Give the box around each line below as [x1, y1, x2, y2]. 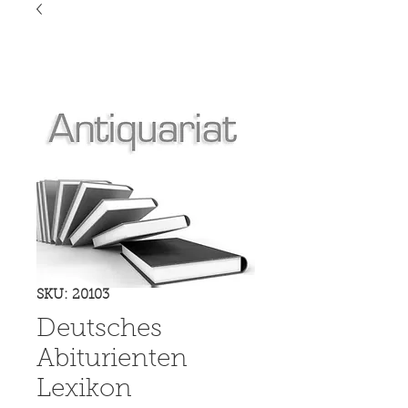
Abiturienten [36, 346, 188, 372]
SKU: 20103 [36, 288, 109, 302]
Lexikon [36, 376, 132, 403]
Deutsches [36, 316, 162, 342]
